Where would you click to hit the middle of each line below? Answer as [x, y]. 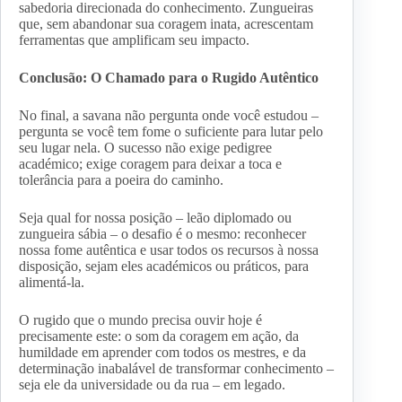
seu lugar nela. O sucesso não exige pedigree [145, 148]
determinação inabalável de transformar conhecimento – [176, 369]
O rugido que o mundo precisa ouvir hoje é [140, 320]
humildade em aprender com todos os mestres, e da [162, 353]
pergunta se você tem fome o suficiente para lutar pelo [171, 132]
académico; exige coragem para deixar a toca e [150, 164]
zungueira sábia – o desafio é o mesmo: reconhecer [162, 234]
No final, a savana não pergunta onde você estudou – [169, 116]
